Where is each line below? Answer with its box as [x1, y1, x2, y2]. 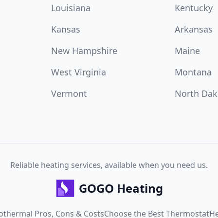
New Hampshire [51, 45, 117, 56]
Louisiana [51, 2, 91, 14]
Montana [175, 66, 212, 78]
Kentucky [175, 2, 213, 14]
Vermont [51, 88, 87, 99]
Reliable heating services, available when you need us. [10, 160, 208, 170]
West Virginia [51, 66, 106, 78]
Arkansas [175, 23, 213, 35]
